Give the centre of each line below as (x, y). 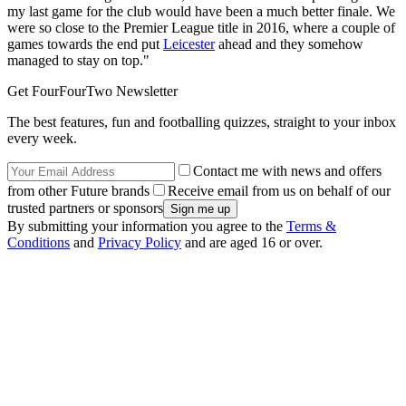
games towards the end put (85, 43)
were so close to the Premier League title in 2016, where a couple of (201, 27)
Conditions (39, 242)
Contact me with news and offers (287, 170)
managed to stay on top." (78, 60)
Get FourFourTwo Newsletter (92, 91)
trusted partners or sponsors (85, 208)
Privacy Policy (140, 242)
